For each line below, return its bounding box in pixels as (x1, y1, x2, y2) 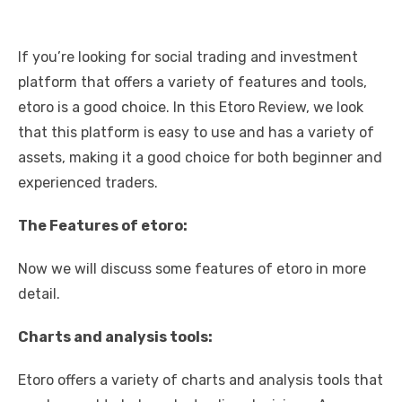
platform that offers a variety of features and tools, (18, 73, 367, 91)
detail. (18, 284, 60, 302)
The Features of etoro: (18, 216, 188, 234)
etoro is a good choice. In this (18, 98, 219, 116)
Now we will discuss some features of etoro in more (18, 259, 366, 277)
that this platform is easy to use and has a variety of (18, 123, 374, 141)
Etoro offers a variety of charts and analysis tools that (18, 371, 383, 389)
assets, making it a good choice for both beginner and (18, 148, 382, 166)
